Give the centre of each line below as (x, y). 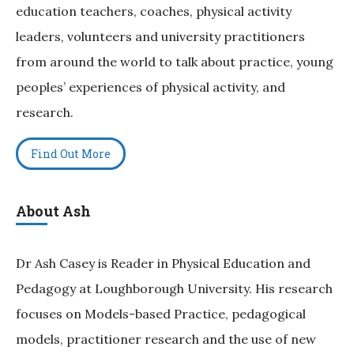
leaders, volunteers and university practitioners (160, 37)
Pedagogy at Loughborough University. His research (174, 289)
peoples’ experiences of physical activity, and (151, 87)
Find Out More (71, 154)
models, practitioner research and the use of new (166, 339)
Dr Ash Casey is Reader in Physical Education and (163, 264)
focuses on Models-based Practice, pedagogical (161, 314)
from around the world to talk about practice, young (175, 62)
